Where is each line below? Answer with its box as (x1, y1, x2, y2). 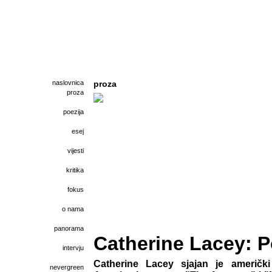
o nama (62, 205, 84, 212)
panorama (54, 225, 84, 232)
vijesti (67, 147, 84, 154)
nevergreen (50, 263, 84, 271)
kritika (66, 166, 84, 174)
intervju (63, 244, 84, 251)
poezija (63, 108, 84, 115)
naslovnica (52, 79, 84, 86)
